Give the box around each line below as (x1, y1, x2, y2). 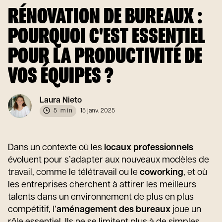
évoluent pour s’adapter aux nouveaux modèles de (8, 156, 209, 165)
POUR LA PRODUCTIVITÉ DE (8, 45, 202, 69)
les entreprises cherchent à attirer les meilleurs (8, 180, 196, 190)
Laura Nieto (40, 96, 82, 105)
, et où (183, 168, 207, 177)
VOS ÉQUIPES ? (8, 64, 113, 89)
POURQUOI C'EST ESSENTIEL (8, 25, 205, 49)
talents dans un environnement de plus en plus (8, 193, 194, 202)
